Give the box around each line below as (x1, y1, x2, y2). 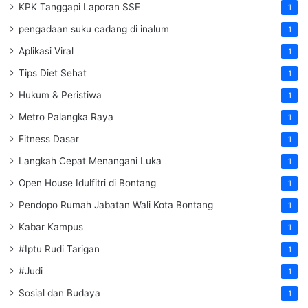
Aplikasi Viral (19, 45, 74, 57)
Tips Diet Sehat (19, 67, 87, 79)
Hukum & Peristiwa (19, 89, 102, 101)
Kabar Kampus (19, 221, 83, 233)
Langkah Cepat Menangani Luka (19, 155, 162, 167)
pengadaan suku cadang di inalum (19, 23, 169, 35)
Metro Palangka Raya (19, 111, 113, 123)
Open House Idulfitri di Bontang (19, 177, 156, 189)
